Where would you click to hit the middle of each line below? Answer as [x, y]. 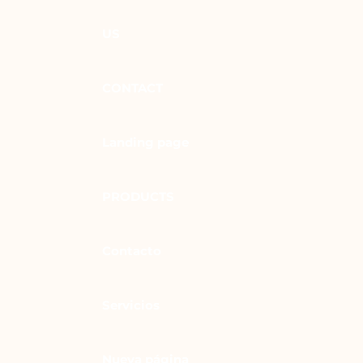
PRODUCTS [138, 196]
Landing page [145, 142]
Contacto [132, 251]
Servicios [131, 305]
